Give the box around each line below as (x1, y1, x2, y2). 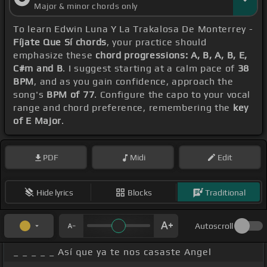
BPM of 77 (46, 89, 95, 101)
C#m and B (13, 63, 63, 74)
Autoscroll (195, 221, 233, 231)
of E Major (13, 115, 61, 127)
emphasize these (13, 49, 96, 61)
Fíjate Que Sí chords (13, 36, 107, 48)
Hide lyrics (36, 187, 73, 197)
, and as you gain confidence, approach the (34, 76, 234, 88)
